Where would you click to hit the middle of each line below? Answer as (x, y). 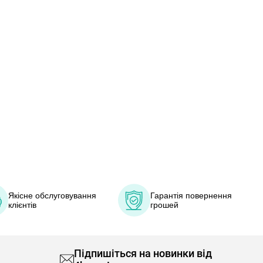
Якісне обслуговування (53, 195)
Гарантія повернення (191, 195)
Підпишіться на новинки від (143, 253)
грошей (165, 205)
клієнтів (23, 205)
